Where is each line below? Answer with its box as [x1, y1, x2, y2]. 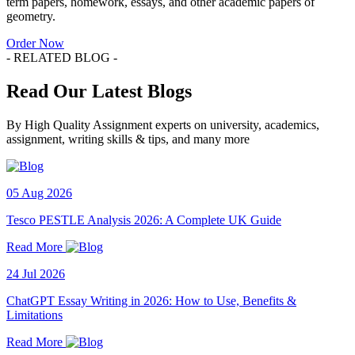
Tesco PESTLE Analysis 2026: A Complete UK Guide [6, 212, 281, 227]
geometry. [6, 9, 55, 23]
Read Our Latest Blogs [6, 80, 192, 101]
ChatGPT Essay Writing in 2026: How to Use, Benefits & [6, 293, 296, 307]
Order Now [6, 36, 64, 50]
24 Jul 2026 [6, 266, 65, 281]
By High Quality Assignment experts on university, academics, [6, 117, 319, 132]
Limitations [6, 307, 63, 322]
